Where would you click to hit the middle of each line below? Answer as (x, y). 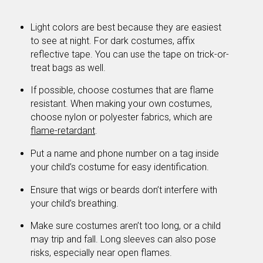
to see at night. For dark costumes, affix (113, 41)
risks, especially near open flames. (101, 253)
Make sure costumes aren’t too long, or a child (126, 226)
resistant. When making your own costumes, (121, 104)
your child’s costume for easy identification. (120, 167)
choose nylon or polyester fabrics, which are (122, 117)
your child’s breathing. (75, 203)
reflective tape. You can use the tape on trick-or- (130, 54)
